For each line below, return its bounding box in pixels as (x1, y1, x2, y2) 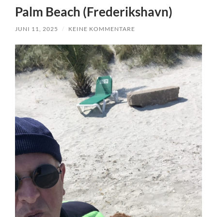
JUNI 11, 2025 (15, 25, 59, 33)
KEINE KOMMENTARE (68, 25, 136, 33)
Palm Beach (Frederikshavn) (15, 4, 173, 20)
